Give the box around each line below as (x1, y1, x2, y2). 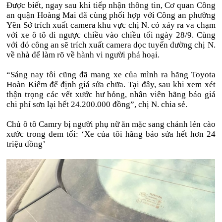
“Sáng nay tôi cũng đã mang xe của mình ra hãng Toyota (6, 70, 216, 79)
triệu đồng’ (6, 139, 46, 149)
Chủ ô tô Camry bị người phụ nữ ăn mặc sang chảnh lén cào (6, 119, 216, 129)
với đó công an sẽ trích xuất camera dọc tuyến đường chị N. (6, 40, 216, 50)
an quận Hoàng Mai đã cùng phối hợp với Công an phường (6, 10, 216, 20)
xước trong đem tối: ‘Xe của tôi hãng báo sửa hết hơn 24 (6, 129, 216, 139)
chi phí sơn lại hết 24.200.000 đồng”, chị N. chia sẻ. (6, 100, 188, 109)
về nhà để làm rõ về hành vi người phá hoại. (6, 50, 160, 59)
